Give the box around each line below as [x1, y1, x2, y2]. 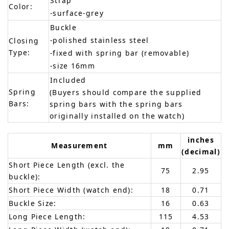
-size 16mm [50, 61, 95, 71]
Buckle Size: [9, 198, 57, 209]
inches [188, 135, 214, 145]
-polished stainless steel [50, 35, 149, 45]
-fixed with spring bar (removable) [50, 48, 190, 58]
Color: [9, 2, 33, 12]
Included [50, 75, 86, 85]
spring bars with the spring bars [50, 99, 183, 109]
